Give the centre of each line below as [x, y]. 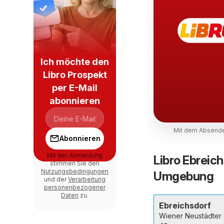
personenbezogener [75, 187]
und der [56, 179]
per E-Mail [75, 88]
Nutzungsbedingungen [75, 171]
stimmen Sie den [75, 163]
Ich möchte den [75, 62]
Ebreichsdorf [185, 205]
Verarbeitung [87, 179]
